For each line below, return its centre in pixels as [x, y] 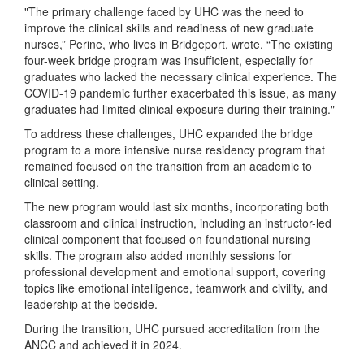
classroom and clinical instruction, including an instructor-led [178, 223]
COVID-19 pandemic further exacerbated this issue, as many [180, 93]
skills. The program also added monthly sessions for [158, 255]
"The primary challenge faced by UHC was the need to [164, 11]
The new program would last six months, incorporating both [177, 206]
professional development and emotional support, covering [175, 271]
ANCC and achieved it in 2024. [103, 344]
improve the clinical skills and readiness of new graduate [169, 28]
